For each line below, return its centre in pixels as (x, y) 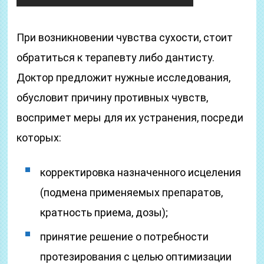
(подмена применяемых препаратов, (132, 192)
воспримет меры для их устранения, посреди (130, 118)
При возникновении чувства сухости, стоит (125, 37)
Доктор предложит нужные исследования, (124, 77)
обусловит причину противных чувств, (113, 98)
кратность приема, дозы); (104, 212)
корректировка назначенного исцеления (141, 172)
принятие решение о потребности (125, 237)
